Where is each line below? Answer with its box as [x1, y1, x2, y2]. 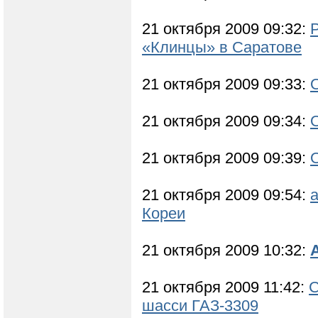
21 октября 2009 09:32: [142, 20, 310, 38]
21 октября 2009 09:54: [142, 186, 310, 204]
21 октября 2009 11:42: [142, 278, 309, 297]
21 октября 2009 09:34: [142, 112, 310, 131]
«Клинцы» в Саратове [142, 38, 302, 57]
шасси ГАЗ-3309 [142, 297, 258, 315]
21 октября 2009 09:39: [142, 149, 310, 168]
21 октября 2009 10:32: [142, 241, 310, 260]
